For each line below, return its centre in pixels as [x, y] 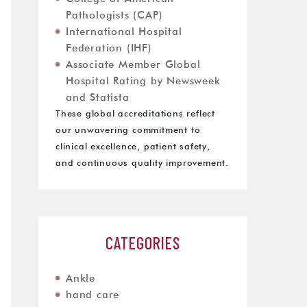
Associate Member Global [133, 65]
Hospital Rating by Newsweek [143, 81]
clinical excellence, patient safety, [133, 147]
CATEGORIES [143, 243]
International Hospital [124, 32]
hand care [93, 295]
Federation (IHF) [109, 48]
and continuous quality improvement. [143, 163]
